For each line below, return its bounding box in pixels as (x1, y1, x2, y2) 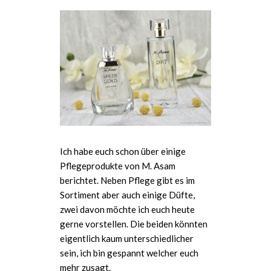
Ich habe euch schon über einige (60, 146, 186, 157)
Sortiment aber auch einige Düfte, (60, 189, 195, 201)
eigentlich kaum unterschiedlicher (60, 233, 194, 244)
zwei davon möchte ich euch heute (60, 204, 195, 215)
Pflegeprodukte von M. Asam (60, 160, 175, 172)
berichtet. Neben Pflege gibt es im (60, 175, 195, 186)
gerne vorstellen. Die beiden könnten (60, 218, 207, 230)
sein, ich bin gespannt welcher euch (60, 247, 198, 259)
